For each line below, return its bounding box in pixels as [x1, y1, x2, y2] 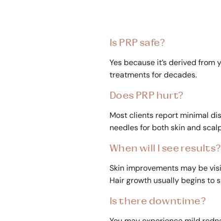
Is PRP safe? [110, 37, 166, 48]
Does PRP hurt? [110, 90, 184, 101]
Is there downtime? [110, 195, 207, 207]
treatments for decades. [110, 70, 197, 80]
